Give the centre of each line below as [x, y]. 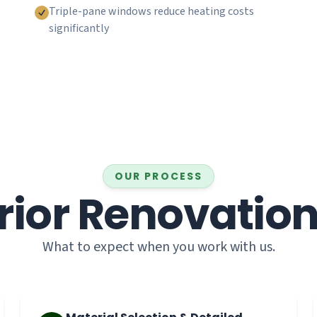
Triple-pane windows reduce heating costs [152, 11]
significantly [79, 28]
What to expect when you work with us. [158, 247]
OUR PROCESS [158, 176]
